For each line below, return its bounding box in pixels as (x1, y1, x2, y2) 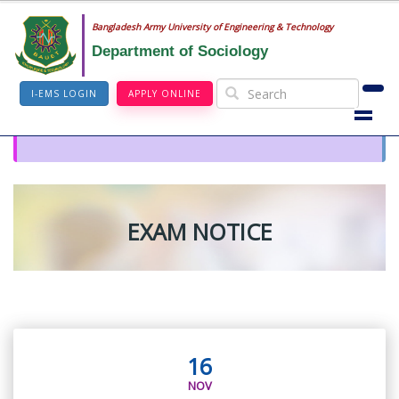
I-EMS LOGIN (31, 87, 97, 100)
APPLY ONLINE (128, 87, 201, 100)
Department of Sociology (91, 43, 268, 60)
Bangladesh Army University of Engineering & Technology (91, 20, 333, 33)
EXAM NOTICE (126, 216, 273, 248)
